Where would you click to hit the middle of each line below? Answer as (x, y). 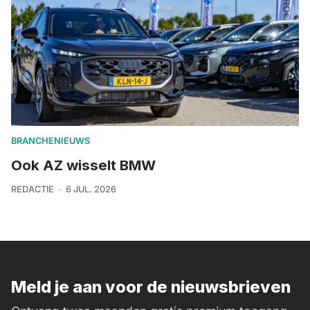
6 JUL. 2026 (91, 190)
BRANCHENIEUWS (51, 141)
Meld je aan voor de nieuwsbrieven (151, 287)
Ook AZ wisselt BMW (83, 165)
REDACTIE (33, 190)
